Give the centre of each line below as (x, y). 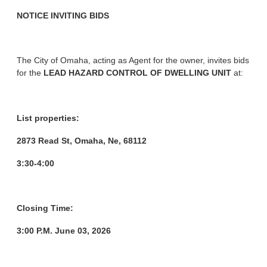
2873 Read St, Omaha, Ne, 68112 (83, 140)
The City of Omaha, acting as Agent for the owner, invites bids (133, 60)
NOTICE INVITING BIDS (63, 15)
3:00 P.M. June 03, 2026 (64, 231)
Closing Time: (46, 208)
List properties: (49, 118)
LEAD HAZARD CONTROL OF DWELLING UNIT (138, 73)
